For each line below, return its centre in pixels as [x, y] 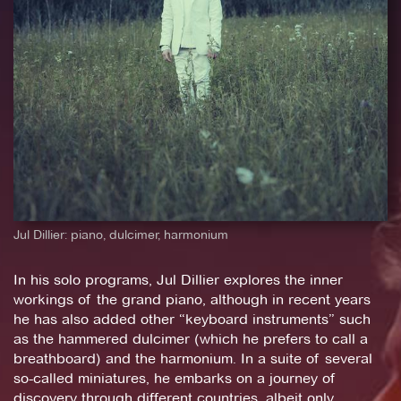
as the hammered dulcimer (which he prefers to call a [191, 339]
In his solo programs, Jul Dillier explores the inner [178, 280]
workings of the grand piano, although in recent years [192, 300]
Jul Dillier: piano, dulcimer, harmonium [121, 235]
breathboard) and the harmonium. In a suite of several [193, 359]
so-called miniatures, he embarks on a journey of [175, 379]
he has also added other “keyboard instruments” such [192, 320]
